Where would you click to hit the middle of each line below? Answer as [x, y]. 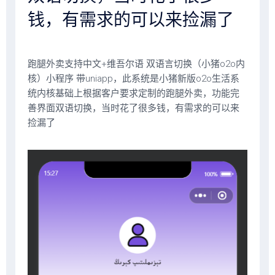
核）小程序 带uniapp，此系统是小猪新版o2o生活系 [134, 79]
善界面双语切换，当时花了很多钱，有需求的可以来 [134, 108]
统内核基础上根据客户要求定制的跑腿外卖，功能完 [134, 93]
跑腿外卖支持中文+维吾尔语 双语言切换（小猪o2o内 [136, 64]
